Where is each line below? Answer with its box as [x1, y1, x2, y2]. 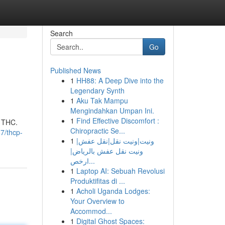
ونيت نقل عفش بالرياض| [70, 146, 143, 156]
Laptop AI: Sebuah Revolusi [76, 166, 165, 176]
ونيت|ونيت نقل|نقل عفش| [76, 136, 154, 146]
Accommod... [70, 206, 112, 216]
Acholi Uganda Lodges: [76, 186, 150, 196]
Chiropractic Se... [70, 126, 125, 136]
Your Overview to [70, 196, 125, 206]
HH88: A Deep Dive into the [76, 75, 164, 85]
